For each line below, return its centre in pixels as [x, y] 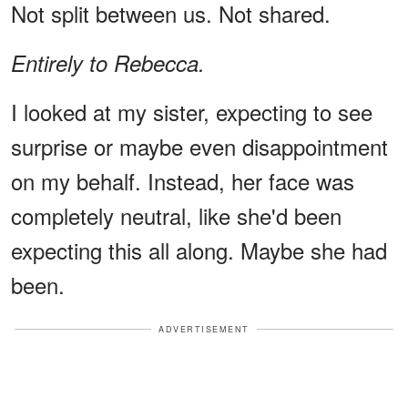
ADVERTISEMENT [204, 329]
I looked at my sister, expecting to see [192, 111]
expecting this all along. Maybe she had [199, 250]
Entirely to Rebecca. [108, 62]
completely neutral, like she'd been [176, 215]
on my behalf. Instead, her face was [183, 180]
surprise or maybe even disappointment [199, 146]
